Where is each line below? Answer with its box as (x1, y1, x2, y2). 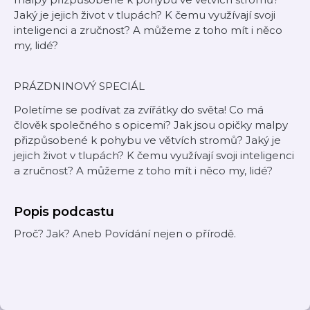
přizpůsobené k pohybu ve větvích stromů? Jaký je (14, 134, 281, 147)
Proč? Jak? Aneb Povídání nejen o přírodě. (14, 227, 236, 240)
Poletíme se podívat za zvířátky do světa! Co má (14, 103, 264, 116)
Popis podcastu (14, 204, 114, 219)
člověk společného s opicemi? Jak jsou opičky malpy (14, 118, 288, 131)
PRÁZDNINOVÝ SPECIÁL (14, 80, 145, 93)
